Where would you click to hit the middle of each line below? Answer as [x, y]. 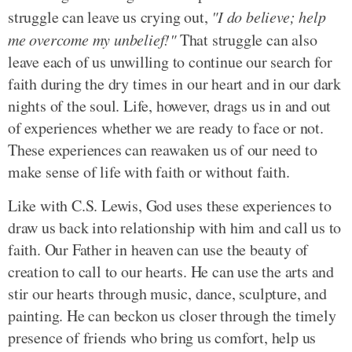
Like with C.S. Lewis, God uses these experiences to [170, 206]
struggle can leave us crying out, [110, 17]
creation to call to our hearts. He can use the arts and [171, 272]
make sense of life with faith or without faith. [149, 172]
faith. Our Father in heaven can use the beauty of [158, 250]
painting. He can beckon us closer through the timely [172, 316]
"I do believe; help [269, 17]
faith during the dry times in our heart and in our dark [174, 84]
